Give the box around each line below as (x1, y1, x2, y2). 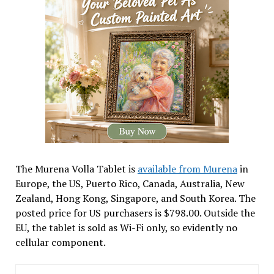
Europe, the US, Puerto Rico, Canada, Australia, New (15, 176, 245, 190)
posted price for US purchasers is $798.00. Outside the (15, 206, 255, 220)
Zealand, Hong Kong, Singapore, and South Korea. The (15, 191, 256, 205)
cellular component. (15, 235, 106, 249)
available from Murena (137, 161, 237, 176)
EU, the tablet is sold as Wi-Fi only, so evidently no (15, 220, 237, 234)
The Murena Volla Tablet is (15, 161, 138, 176)
